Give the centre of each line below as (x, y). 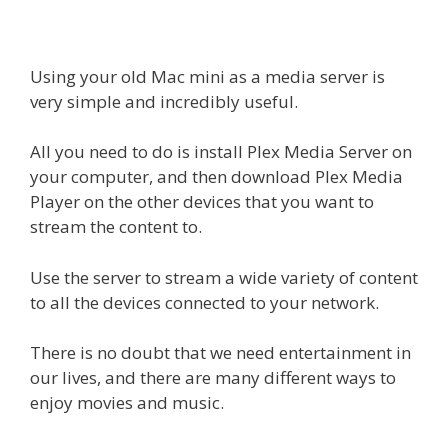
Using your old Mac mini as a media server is (207, 76)
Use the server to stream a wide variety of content (224, 277)
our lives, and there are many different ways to (213, 378)
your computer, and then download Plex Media (216, 177)
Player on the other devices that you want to (202, 202)
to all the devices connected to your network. (204, 302)
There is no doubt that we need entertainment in (220, 353)
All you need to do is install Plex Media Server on (221, 152)
